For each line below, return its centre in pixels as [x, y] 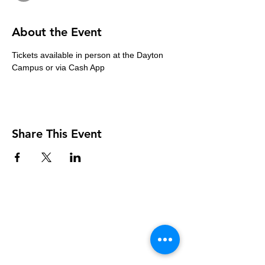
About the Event [57, 32]
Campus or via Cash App [58, 67]
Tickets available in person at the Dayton [89, 55]
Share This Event [57, 133]
